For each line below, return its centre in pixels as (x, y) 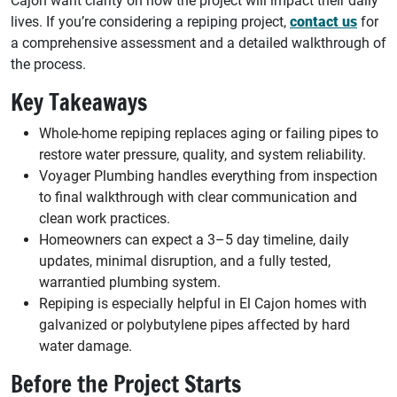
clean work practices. (105, 219)
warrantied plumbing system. (130, 283)
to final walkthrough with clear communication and (198, 198)
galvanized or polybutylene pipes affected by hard (195, 325)
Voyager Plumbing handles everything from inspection (208, 176)
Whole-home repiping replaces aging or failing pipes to (209, 134)
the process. (48, 65)
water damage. (86, 346)
